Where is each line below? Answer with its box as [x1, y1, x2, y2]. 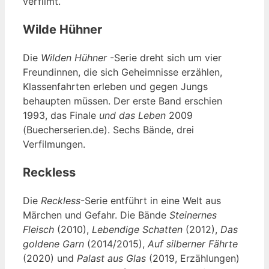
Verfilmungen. [23, 138, 85, 151]
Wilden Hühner [41, 52, 107, 64]
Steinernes [169, 209, 217, 222]
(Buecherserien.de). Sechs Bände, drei [23, 124, 194, 136]
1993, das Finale [23, 109, 99, 122]
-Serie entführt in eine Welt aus [80, 195, 221, 207]
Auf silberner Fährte [148, 238, 238, 250]
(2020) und [23, 252, 77, 265]
